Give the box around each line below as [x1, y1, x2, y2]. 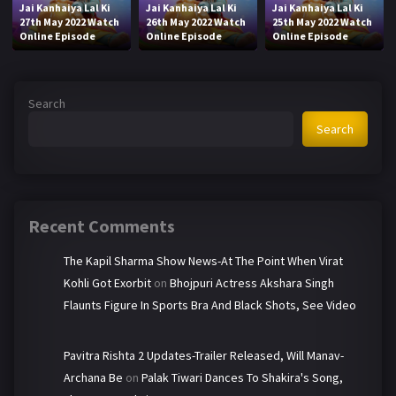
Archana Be [64, 369, 123, 386]
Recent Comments [28, 215, 175, 238]
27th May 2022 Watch [19, 15, 120, 29]
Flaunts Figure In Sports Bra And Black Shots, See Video [64, 297, 356, 314]
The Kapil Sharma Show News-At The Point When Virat [64, 253, 343, 270]
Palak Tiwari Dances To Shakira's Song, [141, 369, 343, 386]
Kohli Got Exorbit [64, 275, 151, 292]
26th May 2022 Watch [146, 15, 247, 29]
